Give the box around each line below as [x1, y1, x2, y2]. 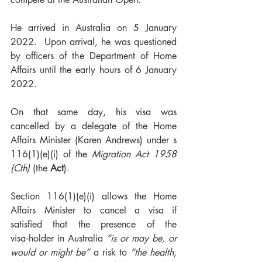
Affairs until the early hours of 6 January [11, 64, 177, 76]
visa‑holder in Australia [11, 232, 106, 244]
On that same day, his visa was [11, 106, 177, 118]
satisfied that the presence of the [11, 218, 177, 230]
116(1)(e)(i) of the [11, 148, 92, 160]
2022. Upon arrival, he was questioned [11, 36, 177, 48]
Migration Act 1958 [92, 148, 177, 160]
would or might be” [11, 246, 90, 258]
